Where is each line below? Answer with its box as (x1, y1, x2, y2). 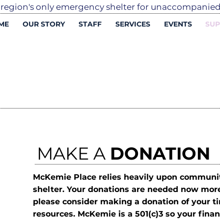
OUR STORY (23, 20, 65, 28)
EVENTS (164, 20, 192, 28)
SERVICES (115, 20, 150, 28)
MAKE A (37, 143, 110, 165)
